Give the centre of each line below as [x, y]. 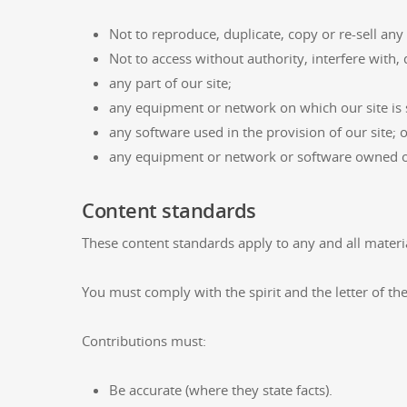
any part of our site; [170, 83]
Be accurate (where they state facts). [221, 390]
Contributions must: [144, 341]
